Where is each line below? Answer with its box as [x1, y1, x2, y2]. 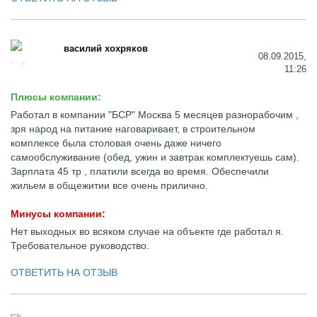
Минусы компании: [11, 208, 105, 219]
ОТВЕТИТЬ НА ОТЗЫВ [11, 267, 117, 278]
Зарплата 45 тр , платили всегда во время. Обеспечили [11, 166, 269, 177]
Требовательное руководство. [11, 240, 149, 251]
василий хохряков [64, 43, 148, 54]
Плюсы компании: [11, 91, 101, 103]
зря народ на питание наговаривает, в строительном [11, 123, 255, 134]
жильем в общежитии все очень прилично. [11, 180, 208, 191]
